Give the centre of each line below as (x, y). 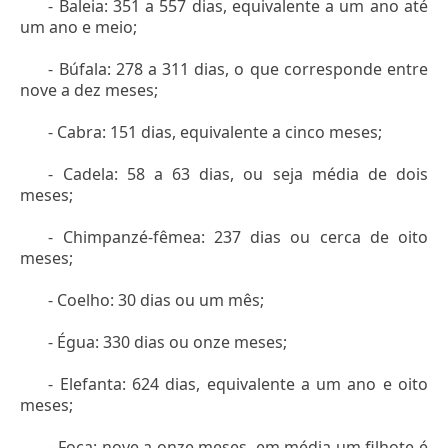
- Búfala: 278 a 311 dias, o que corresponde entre (238, 69)
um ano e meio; (78, 27)
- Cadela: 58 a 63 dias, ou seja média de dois (238, 174)
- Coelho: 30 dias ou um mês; (156, 300)
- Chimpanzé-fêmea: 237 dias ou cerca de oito (238, 237)
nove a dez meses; (89, 90)
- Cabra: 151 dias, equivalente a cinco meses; (215, 132)
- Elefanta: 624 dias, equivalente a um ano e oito (238, 384)
